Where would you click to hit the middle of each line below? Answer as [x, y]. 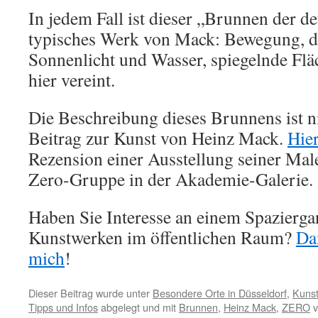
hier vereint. [72, 79]
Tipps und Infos [63, 307]
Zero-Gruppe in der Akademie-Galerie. [171, 179]
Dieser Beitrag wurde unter [91, 293]
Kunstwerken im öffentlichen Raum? [162, 237]
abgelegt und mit [138, 307]
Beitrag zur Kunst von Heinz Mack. [158, 138]
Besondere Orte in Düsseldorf [220, 293]
